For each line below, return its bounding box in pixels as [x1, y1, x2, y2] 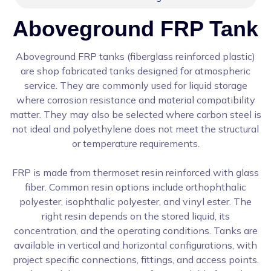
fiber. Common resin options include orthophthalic [25, 181, 246, 194]
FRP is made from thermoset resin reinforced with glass [12, 166, 259, 179]
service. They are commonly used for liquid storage [24, 79, 247, 92]
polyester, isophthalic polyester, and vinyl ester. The [19, 195, 252, 208]
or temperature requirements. [71, 137, 200, 150]
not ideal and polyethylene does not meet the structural [12, 123, 259, 135]
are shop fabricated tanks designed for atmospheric [21, 65, 250, 77]
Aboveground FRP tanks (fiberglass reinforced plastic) [16, 50, 255, 63]
